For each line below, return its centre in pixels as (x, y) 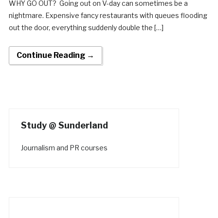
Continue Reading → (55, 55)
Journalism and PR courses (64, 147)
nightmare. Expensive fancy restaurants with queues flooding (108, 15)
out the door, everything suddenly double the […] (86, 27)
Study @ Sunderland (64, 125)
